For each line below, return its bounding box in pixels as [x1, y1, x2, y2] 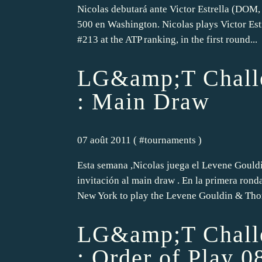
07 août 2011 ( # [77, 135, 144, 146]
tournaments [144, 135, 196, 146]
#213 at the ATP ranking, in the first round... [77, 33, 257, 45]
